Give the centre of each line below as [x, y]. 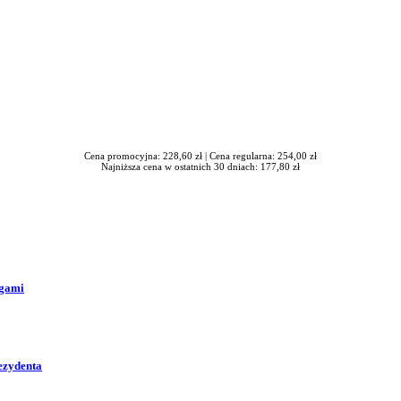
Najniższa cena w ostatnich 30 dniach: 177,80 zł [200, 166]
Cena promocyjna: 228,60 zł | [147, 155]
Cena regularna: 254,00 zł [263, 155]
